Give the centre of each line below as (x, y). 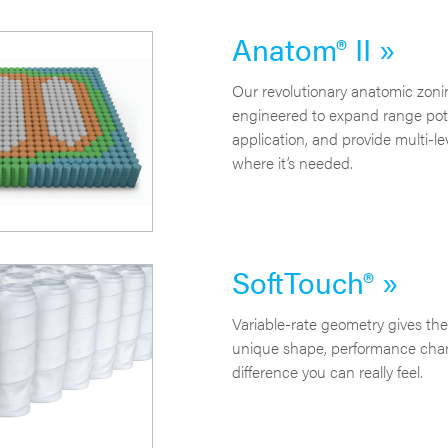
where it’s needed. (292, 163)
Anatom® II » (313, 49)
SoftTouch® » (314, 281)
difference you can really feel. (327, 371)
